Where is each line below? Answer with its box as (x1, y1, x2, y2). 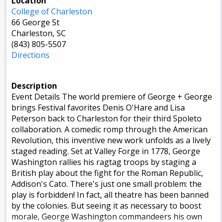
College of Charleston (11, 5, 92, 17)
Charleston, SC (11, 27, 66, 39)
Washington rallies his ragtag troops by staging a (11, 156, 196, 167)
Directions (11, 49, 50, 60)
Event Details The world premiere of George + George (11, 91, 212, 102)
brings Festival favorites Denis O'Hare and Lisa (11, 102, 185, 113)
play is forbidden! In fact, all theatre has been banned (11, 189, 209, 200)
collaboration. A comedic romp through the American (11, 123, 208, 135)
